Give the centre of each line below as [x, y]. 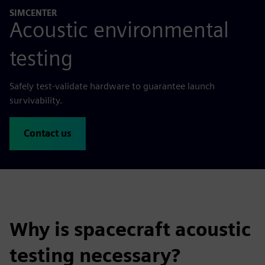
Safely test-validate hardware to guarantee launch [112, 86]
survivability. [36, 100]
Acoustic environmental [119, 29]
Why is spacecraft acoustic [130, 229]
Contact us [48, 133]
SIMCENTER [33, 13]
